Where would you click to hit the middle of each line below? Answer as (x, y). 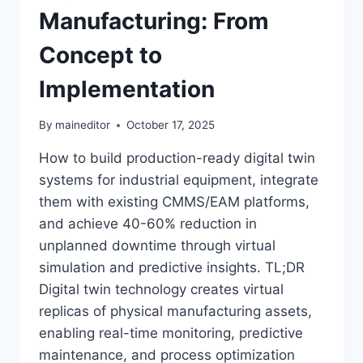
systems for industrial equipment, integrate (179, 180)
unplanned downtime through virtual (157, 246)
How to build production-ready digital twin (177, 158)
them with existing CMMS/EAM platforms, (174, 202)
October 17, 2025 (171, 125)
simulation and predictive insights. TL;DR (172, 268)
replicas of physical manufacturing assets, (175, 312)
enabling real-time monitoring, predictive (171, 333)
